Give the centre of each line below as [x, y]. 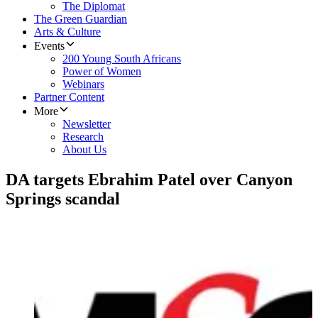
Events [49, 46]
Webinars [83, 84]
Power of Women [102, 72]
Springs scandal [63, 199]
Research [83, 137]
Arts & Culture [67, 32]
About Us [84, 150]
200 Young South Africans [122, 59]
